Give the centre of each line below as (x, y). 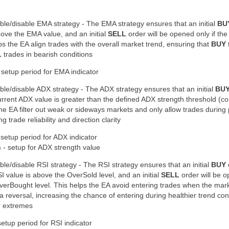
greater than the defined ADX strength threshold (139, 99)
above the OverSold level (73, 175)
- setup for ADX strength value (51, 147)
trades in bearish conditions (47, 54)
